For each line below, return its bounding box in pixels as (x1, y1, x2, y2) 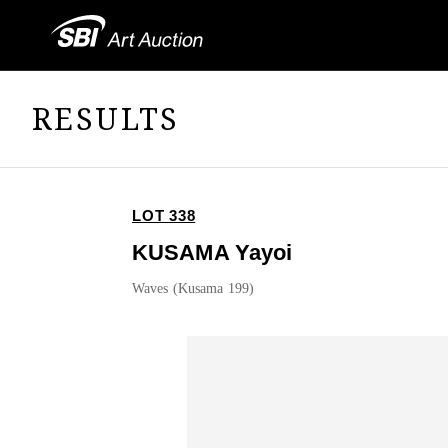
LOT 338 (132, 207, 196, 225)
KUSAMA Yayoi (132, 240, 293, 266)
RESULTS (32, 97, 180, 139)
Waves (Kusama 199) (132, 281, 255, 297)
